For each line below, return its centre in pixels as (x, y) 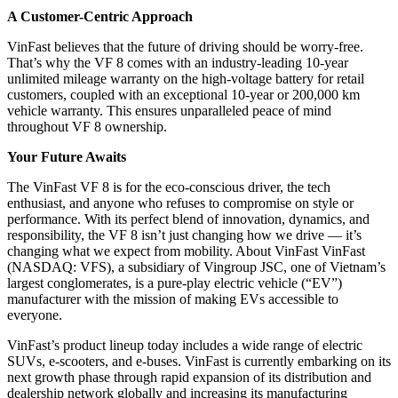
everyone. (35, 315)
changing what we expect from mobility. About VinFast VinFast (186, 251)
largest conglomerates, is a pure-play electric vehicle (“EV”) (175, 283)
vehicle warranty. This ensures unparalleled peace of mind (169, 111)
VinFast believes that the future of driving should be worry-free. (185, 47)
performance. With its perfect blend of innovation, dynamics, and (188, 219)
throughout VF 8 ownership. (87, 127)
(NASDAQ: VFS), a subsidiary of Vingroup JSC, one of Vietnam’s (196, 267)
